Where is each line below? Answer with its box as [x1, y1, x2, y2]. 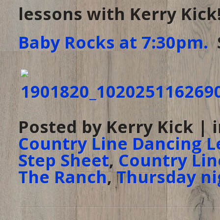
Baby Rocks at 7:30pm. [18, 30, 208, 54]
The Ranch [18, 165, 107, 188]
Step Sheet [18, 148, 109, 171]
